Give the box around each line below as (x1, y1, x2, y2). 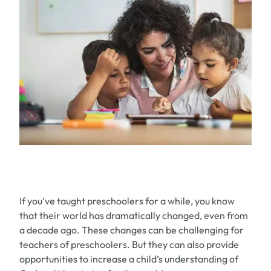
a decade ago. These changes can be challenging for (19, 224, 244, 237)
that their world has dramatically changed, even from (19, 209, 248, 222)
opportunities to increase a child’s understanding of (19, 253, 238, 266)
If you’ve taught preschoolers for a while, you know (19, 195, 235, 207)
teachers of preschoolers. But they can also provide (19, 238, 239, 251)
